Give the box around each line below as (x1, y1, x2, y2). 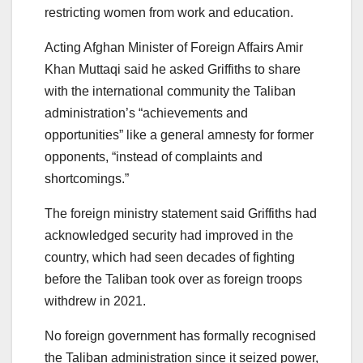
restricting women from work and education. (45, 5, 293, 19)
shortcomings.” (45, 171, 129, 186)
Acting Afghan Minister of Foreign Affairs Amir (45, 40, 303, 54)
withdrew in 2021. (45, 293, 146, 308)
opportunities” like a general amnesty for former (45, 127, 314, 142)
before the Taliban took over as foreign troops (45, 271, 302, 286)
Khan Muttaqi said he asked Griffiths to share (45, 62, 301, 76)
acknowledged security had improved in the (45, 228, 293, 242)
